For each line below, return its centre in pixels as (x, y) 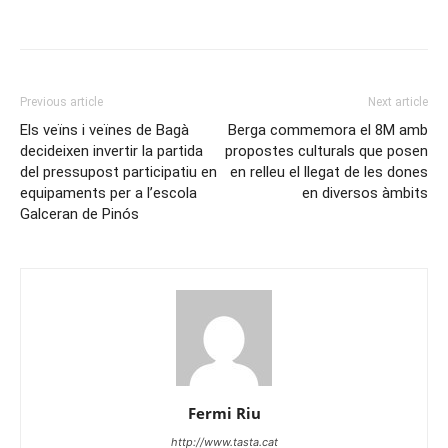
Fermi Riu (224, 413)
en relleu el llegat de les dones (329, 172)
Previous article (61, 102)
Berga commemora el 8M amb (328, 130)
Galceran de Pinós (79, 214)
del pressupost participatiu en (118, 172)
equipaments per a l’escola (108, 193)
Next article (398, 102)
